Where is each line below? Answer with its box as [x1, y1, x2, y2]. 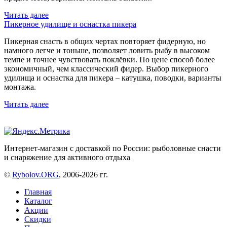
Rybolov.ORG [12, 170, 59, 179]
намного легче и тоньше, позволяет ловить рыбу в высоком [4, 46, 210, 55]
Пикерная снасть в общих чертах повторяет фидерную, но [4, 37, 206, 46]
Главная [24, 187, 52, 197]
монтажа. [4, 83, 36, 92]
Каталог [24, 197, 52, 206]
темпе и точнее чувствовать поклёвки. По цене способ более [4, 55, 215, 64]
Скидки [24, 215, 51, 224]
